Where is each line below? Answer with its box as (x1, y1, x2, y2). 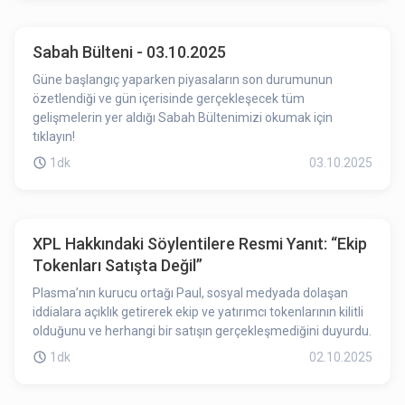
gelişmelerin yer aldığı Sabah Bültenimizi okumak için (33, 110, 333, 125)
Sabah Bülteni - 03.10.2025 (33, 42, 226, 61)
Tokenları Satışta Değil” (33, 256, 202, 275)
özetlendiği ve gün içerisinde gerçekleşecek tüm (33, 91, 305, 106)
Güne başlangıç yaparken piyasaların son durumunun (33, 72, 333, 87)
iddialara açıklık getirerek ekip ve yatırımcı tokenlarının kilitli (33, 305, 363, 319)
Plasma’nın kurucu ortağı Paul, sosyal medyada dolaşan (33, 286, 348, 300)
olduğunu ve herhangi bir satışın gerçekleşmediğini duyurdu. (33, 324, 372, 338)
